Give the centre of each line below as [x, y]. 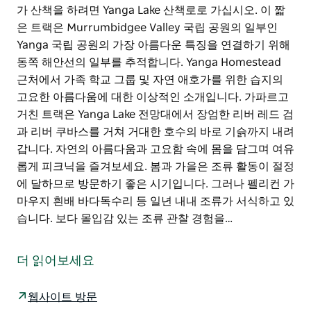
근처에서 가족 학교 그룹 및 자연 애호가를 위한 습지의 [150, 79]
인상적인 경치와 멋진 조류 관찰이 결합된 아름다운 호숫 [154, 236]
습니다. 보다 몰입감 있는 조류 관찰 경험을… [125, 218]
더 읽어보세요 [56, 261]
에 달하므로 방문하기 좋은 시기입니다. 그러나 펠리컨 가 [155, 184]
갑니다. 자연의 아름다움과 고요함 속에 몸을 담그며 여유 [155, 149]
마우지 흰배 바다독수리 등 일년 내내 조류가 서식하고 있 [155, 201]
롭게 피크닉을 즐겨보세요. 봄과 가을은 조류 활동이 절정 [155, 166]
